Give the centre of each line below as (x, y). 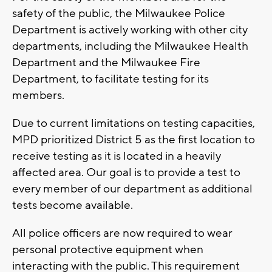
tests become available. (73, 206)
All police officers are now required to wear (122, 233)
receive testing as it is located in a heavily (117, 156)
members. (38, 96)
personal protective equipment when (108, 250)
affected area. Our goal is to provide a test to (126, 173)
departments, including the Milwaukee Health (130, 46)
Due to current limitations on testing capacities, (134, 124)
